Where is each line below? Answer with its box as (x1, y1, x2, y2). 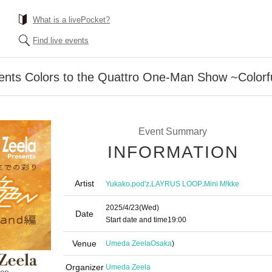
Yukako (106, 179, 130, 188)
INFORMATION (107, 143, 239, 161)
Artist (75, 178, 94, 188)
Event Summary (138, 126, 207, 137)
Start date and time (106, 216, 168, 224)
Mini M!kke (204, 179, 239, 188)
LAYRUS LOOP (151, 179, 202, 188)
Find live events (33, 36, 89, 45)
